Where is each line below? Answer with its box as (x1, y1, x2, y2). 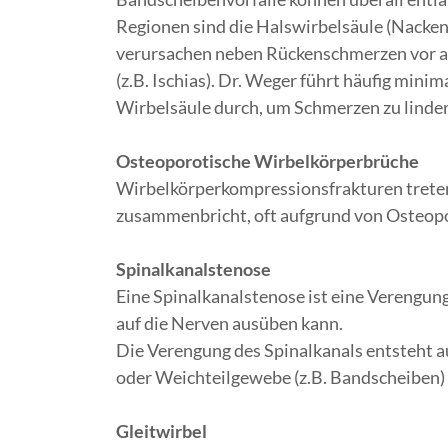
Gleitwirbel (116, 420, 207, 442)
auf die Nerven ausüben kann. (116, 312, 346, 334)
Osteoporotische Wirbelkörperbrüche (116, 150, 419, 172)
